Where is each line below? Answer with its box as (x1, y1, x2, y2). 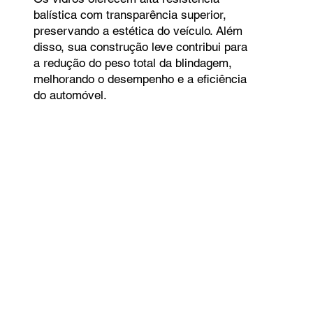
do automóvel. (33, 88, 107, 103)
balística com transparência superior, (33, 8, 226, 22)
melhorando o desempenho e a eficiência (33, 72, 247, 87)
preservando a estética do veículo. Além (33, 24, 242, 38)
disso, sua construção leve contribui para (33, 40, 247, 54)
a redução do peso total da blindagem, (33, 56, 232, 71)
